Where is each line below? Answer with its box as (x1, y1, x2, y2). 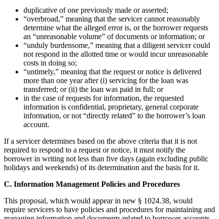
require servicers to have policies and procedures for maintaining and (4, 205, 215, 214)
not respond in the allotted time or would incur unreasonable (23, 50, 208, 59)
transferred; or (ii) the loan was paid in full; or (23, 85, 163, 94)
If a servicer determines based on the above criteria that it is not (4, 137, 197, 146)
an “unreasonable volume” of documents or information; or (23, 32, 205, 41)
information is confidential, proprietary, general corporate (23, 103, 198, 111)
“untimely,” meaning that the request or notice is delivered (23, 67, 201, 76)
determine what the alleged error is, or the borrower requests (23, 23, 208, 32)
